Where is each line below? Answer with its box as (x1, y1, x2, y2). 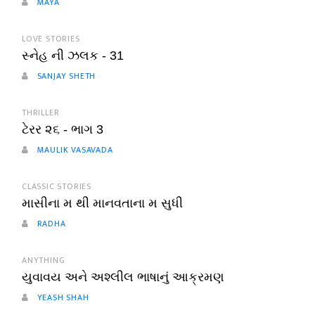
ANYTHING (22, 252, 65, 267)
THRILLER (22, 105, 60, 120)
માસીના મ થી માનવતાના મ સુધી (22, 195, 183, 210)
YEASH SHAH (34, 290, 89, 304)
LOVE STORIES (22, 31, 80, 46)
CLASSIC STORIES (22, 179, 91, 193)
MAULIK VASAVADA (34, 142, 113, 157)
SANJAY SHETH (34, 68, 96, 83)
